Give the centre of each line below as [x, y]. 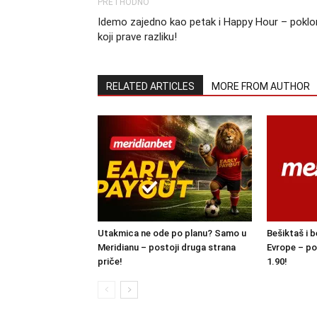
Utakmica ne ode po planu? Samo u [172, 233]
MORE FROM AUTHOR [261, 86]
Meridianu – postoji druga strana [167, 247]
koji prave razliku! [137, 37]
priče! [110, 261]
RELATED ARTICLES [150, 86]
